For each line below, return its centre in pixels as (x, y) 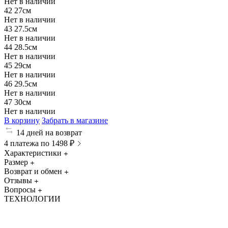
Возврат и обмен (33, 171)
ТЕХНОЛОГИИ (32, 198)
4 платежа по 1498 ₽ (39, 143)
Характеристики (33, 153)
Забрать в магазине (75, 120)
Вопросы (20, 189)
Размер (16, 162)
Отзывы (18, 180)
